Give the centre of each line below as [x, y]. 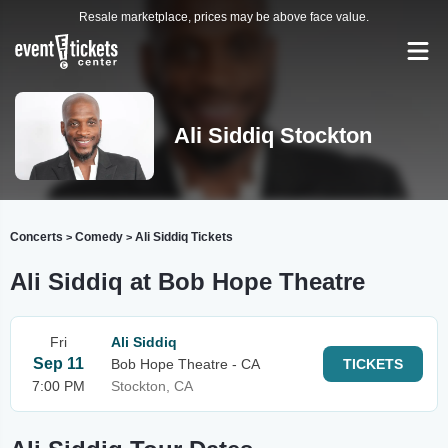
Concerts [36, 237]
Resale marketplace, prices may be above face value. [224, 17]
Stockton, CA [152, 386]
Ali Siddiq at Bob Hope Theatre [187, 281]
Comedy [99, 237]
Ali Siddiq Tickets [184, 237]
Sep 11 [58, 363]
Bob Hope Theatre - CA [185, 364]
